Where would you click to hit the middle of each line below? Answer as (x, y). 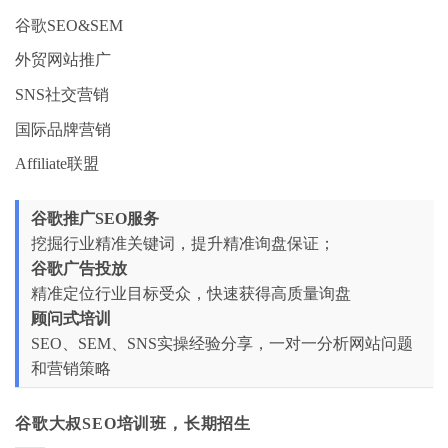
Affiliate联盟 (57, 164)
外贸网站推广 (63, 60)
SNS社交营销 (62, 94)
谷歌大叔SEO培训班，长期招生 (133, 424)
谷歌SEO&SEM (69, 25)
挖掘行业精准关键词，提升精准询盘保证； (183, 244)
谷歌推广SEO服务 (95, 219)
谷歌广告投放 (79, 269)
